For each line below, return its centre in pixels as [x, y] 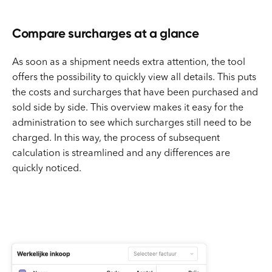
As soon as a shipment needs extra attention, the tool [129, 62]
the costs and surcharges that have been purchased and [135, 93]
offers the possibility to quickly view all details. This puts [134, 77]
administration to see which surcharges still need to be [132, 123]
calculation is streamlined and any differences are [121, 153]
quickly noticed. [47, 168]
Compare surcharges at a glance [106, 33]
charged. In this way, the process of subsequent [116, 138]
